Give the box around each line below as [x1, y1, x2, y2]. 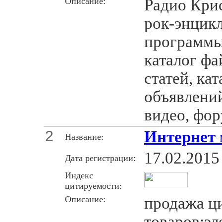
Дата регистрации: [65, 153, 136, 163]
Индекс [65, 170, 93, 180]
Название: [65, 131, 104, 142]
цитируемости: [65, 180, 122, 191]
